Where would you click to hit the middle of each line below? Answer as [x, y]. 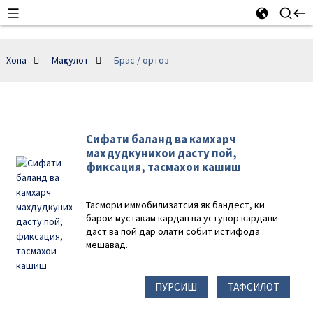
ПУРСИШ [176, 286]
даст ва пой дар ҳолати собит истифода [173, 231]
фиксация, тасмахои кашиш [164, 167]
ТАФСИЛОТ [254, 286]
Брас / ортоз [141, 60]
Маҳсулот [70, 60]
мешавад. [107, 245]
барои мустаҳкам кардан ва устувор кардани [182, 218]
